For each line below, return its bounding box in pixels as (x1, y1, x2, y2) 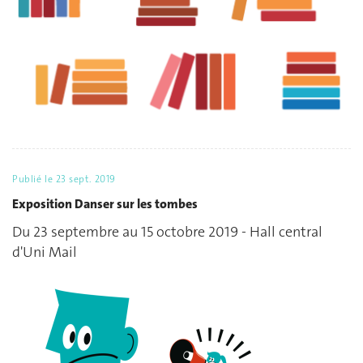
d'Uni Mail (12, 242, 77, 263)
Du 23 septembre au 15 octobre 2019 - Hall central (12, 222, 322, 242)
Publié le (12, 173, 56, 186)
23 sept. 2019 (55, 173, 116, 186)
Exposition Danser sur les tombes (12, 194, 198, 212)
